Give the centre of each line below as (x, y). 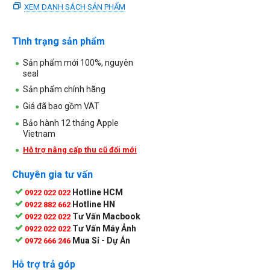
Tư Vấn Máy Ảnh (104, 228)
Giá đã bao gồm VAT (61, 106)
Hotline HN (94, 204)
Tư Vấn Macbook (106, 216)
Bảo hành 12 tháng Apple (71, 123)
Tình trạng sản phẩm (58, 41)
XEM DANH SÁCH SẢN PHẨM (75, 7)
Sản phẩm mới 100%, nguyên (78, 62)
